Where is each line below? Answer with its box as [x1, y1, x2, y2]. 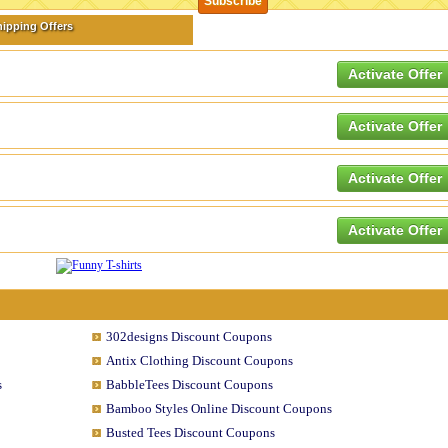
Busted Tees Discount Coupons [105, 425, 275, 440]
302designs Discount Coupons [105, 329, 272, 344]
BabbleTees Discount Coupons [105, 377, 273, 392]
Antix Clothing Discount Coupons [105, 353, 293, 368]
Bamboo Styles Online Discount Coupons [105, 401, 332, 416]
